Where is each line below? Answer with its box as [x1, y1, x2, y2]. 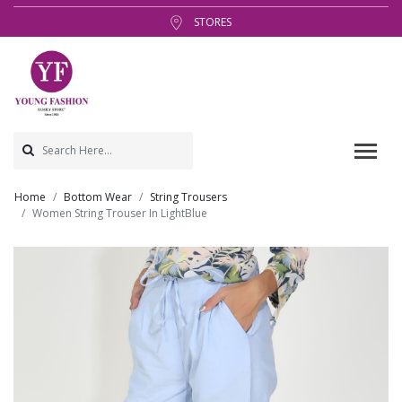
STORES [190, 14, 232, 30]
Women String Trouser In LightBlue [32, 205, 207, 221]
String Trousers [150, 189, 227, 205]
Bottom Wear [64, 189, 132, 205]
